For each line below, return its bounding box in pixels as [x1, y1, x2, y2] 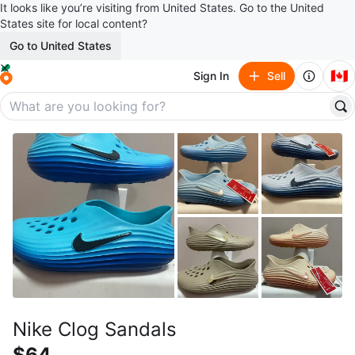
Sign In [193, 69, 229, 82]
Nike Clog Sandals [13, 318, 177, 341]
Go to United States [10, 39, 112, 52]
